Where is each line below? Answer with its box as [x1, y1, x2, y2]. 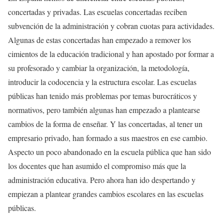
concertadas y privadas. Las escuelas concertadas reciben [8, 6, 187, 17]
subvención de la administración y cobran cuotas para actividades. [8, 20, 214, 31]
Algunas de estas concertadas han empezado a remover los [8, 34, 191, 45]
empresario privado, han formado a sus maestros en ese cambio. [8, 132, 207, 143]
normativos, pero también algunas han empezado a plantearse [8, 104, 200, 115]
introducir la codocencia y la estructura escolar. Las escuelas [8, 76, 196, 87]
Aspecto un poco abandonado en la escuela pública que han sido [8, 146, 211, 157]
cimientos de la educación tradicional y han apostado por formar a [8, 48, 214, 59]
